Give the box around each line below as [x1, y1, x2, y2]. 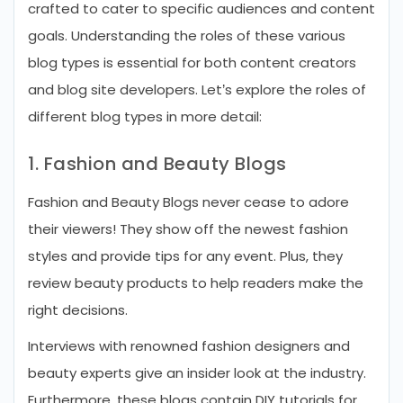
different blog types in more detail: [28, 107, 262, 126]
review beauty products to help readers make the [28, 273, 363, 292]
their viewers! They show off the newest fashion [28, 219, 348, 238]
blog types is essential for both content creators [28, 53, 356, 72]
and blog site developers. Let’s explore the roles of [28, 80, 366, 99]
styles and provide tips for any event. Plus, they [28, 246, 343, 265]
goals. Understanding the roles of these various [28, 26, 345, 45]
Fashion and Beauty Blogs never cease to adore [28, 193, 349, 211]
